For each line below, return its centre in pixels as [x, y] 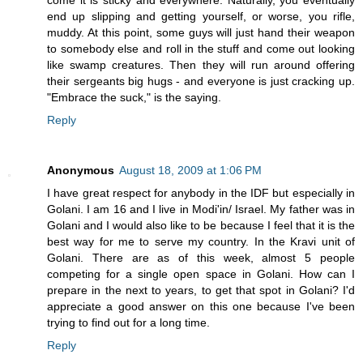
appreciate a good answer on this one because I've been [201, 307]
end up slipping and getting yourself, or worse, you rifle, [201, 17]
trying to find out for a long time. [128, 323]
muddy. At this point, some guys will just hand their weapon [201, 33]
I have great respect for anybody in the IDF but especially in [201, 193]
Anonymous [81, 171]
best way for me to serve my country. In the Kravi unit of [201, 242]
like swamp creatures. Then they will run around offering [201, 65]
